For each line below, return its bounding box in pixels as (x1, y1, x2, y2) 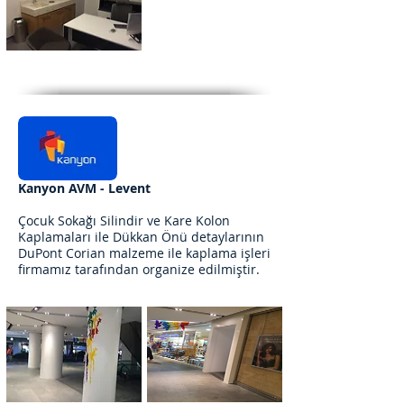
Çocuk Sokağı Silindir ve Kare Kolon (18, 212, 230, 229)
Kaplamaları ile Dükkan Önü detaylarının (18, 228, 264, 245)
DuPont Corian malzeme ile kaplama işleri (18, 244, 271, 262)
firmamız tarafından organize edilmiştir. (18, 261, 260, 278)
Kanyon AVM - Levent (18, 179, 151, 197)
